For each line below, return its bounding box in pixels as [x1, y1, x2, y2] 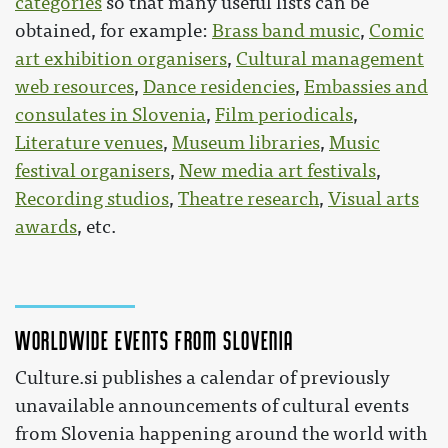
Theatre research [178, 188, 319, 211]
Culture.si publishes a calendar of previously [15, 366, 390, 389]
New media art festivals [179, 160, 376, 183]
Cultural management [236, 48, 424, 71]
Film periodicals [215, 104, 353, 127]
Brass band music [212, 20, 360, 43]
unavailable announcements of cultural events [15, 394, 409, 417]
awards [15, 216, 77, 239]
